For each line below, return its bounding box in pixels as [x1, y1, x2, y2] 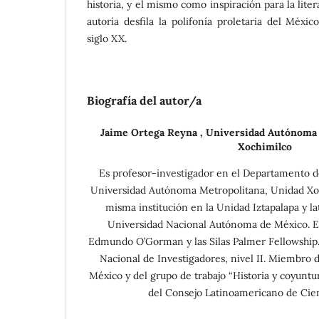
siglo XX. [87, 31, 127, 45]
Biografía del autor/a [87, 93, 202, 108]
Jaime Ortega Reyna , [100, 125, 206, 139]
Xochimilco [237, 140, 292, 153]
